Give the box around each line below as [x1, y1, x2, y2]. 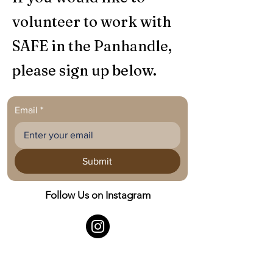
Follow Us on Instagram [44, 189, 151, 201]
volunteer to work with [12, 13, 171, 30]
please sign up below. [12, 62, 157, 79]
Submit [82, 156, 113, 166]
